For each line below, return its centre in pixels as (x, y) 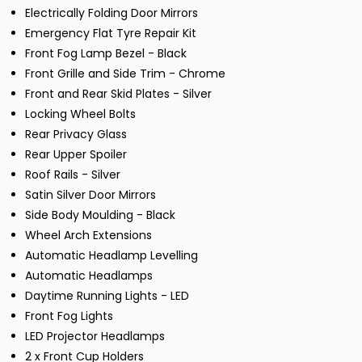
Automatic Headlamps (89, 276)
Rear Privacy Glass (76, 135)
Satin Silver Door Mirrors (90, 195)
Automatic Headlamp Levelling (112, 256)
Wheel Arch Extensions (88, 236)
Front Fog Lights (69, 316)
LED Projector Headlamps (95, 337)
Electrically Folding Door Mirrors (112, 13)
